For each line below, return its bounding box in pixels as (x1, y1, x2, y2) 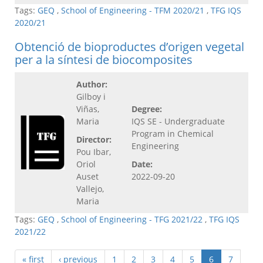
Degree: (131, 103, 162, 115)
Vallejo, (76, 183, 104, 195)
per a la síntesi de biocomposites (15, 52, 193, 68)
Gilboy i (76, 91, 106, 103)
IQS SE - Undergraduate (131, 116, 225, 127)
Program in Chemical (131, 128, 214, 140)
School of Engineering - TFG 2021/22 (61, 214, 203, 225)
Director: (76, 134, 112, 146)
